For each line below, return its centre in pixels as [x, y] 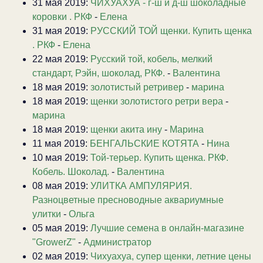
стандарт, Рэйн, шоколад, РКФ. [99, 73]
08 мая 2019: [61, 186]
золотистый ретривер [137, 87]
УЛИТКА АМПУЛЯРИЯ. [141, 186]
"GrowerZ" [54, 242]
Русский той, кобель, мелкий [151, 59]
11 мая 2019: [61, 143]
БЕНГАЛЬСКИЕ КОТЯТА [144, 143]
